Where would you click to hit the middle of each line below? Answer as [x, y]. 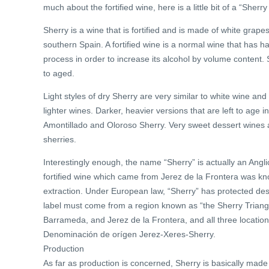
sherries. [60, 140]
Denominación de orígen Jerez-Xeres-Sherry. [129, 234]
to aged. [59, 74]
